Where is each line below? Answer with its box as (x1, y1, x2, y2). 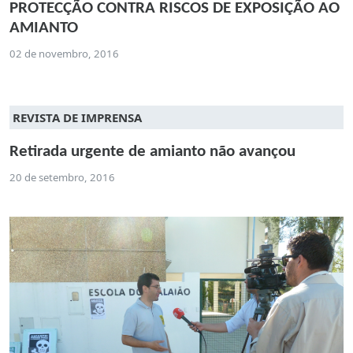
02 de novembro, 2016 (9, 46, 119, 61)
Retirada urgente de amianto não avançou (9, 143, 295, 161)
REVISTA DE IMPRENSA (13, 110, 142, 126)
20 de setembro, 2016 (9, 170, 115, 185)
